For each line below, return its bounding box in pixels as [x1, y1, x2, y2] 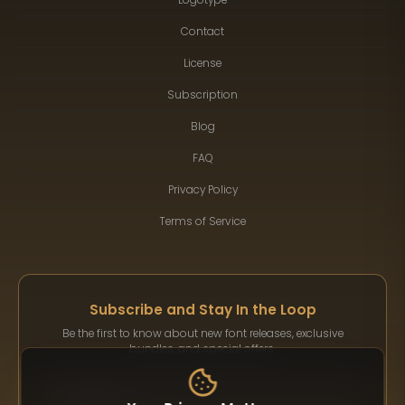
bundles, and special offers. [129, 342, 276, 357]
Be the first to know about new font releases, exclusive [61, 326, 344, 342]
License [184, 55, 221, 71]
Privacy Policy [167, 182, 238, 197]
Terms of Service [159, 213, 246, 229]
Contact [181, 24, 224, 39]
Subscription [167, 87, 238, 102]
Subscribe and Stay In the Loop [89, 300, 316, 320]
